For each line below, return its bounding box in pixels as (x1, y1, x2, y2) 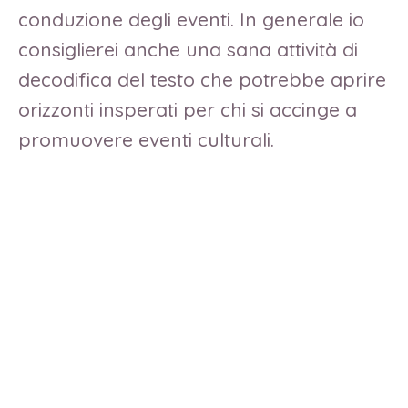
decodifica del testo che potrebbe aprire (18, 66, 386, 91)
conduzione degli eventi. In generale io (18, 6, 364, 31)
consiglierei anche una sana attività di (18, 36, 358, 61)
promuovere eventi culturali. (18, 127, 274, 151)
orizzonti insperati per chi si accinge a (18, 97, 357, 121)
